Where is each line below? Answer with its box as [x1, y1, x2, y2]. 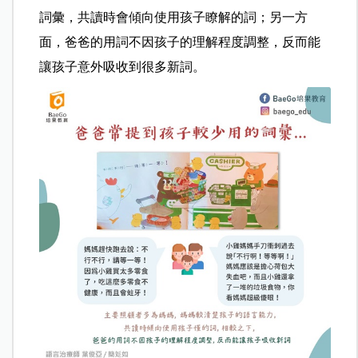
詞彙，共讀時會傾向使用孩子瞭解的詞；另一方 [39, 10, 308, 25]
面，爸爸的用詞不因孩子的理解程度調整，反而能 [39, 35, 321, 50]
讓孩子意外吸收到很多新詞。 [39, 60, 206, 74]
